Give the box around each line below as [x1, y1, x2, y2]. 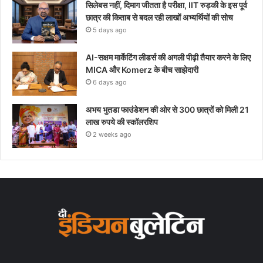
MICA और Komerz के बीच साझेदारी [86, 65, 198, 75]
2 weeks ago [93, 130, 131, 139]
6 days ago [93, 78, 127, 87]
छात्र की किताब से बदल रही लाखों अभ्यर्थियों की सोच [86, 12, 233, 23]
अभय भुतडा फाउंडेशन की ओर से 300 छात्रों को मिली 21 [86, 104, 249, 115]
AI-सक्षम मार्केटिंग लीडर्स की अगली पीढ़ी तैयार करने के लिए [86, 52, 251, 63]
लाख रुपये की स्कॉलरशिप [86, 117, 160, 127]
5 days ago [93, 26, 127, 35]
